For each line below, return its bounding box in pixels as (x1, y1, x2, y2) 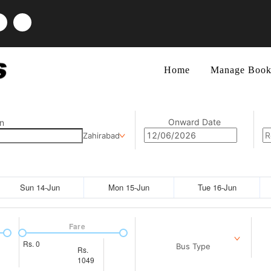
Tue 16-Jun (197, 181, 237, 193)
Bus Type (176, 241, 211, 251)
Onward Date (168, 117, 221, 127)
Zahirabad (82, 131, 120, 140)
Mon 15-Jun (108, 181, 149, 193)
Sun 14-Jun (19, 181, 60, 193)
